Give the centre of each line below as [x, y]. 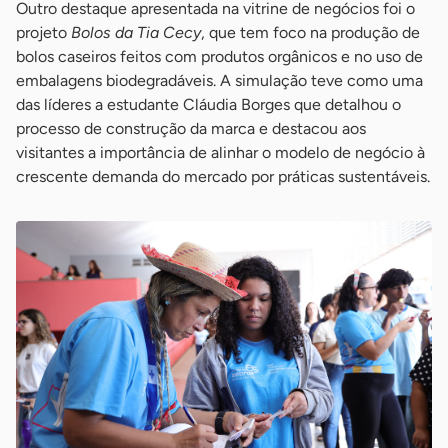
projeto [43, 33]
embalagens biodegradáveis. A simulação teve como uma [219, 81]
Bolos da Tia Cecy [136, 33]
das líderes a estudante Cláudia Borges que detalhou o [208, 105]
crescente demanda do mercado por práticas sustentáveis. [223, 177]
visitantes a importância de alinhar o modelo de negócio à [220, 153]
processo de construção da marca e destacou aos [191, 129]
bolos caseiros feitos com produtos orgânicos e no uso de [219, 57]
